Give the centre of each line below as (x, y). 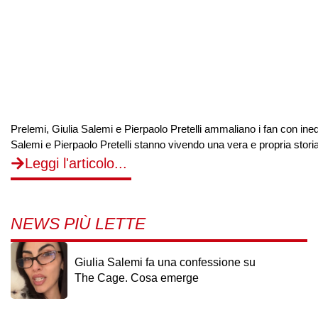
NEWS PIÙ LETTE (78, 224)
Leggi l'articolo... (76, 163)
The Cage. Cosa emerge (137, 278)
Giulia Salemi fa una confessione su (165, 262)
